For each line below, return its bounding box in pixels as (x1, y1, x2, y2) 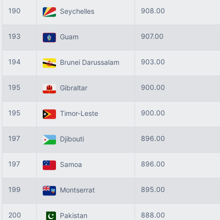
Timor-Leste (56, 109, 98, 118)
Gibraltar (56, 83, 87, 92)
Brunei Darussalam (56, 58, 119, 67)
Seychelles (56, 7, 94, 16)
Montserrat (56, 186, 95, 194)
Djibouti (56, 135, 84, 143)
